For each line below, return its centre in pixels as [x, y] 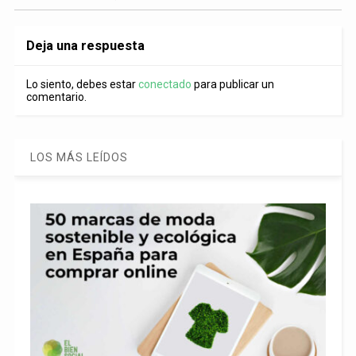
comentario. [56, 97]
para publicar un [232, 84]
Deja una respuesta [85, 45]
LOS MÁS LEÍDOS [79, 157]
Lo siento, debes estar [82, 84]
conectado [164, 84]
